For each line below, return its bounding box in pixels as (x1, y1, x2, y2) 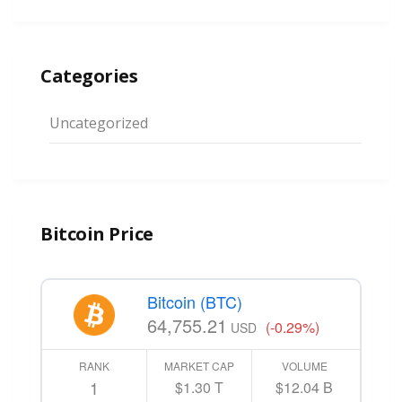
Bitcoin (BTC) (146, 290, 242, 314)
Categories (40, 64, 137, 89)
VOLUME (281, 358, 328, 374)
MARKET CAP (163, 358, 234, 374)
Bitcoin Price (40, 222, 153, 247)
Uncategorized (49, 113, 148, 134)
